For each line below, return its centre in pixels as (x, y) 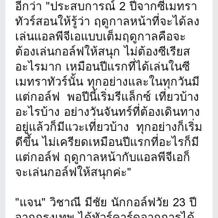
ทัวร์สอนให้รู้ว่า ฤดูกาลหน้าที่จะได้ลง (108, 21)
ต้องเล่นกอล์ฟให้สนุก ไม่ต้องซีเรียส (103, 51)
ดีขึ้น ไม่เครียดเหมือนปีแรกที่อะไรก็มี (107, 142)
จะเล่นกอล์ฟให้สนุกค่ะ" (73, 172)
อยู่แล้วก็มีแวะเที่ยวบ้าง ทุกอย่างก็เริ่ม (109, 127)
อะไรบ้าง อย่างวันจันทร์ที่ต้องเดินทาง (108, 111)
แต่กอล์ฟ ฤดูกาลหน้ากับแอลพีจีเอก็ (103, 157)
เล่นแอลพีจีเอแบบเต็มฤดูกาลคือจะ (101, 36)
